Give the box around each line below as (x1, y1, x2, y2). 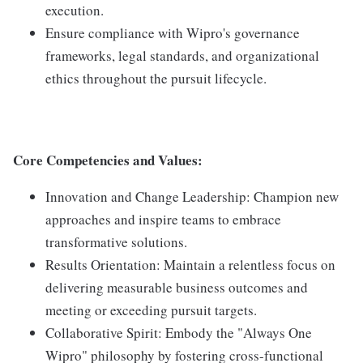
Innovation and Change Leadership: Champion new (45, 187, 339, 206)
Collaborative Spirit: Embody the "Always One (45, 323, 312, 342)
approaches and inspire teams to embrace (45, 210, 281, 228)
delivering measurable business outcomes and (45, 278, 308, 297)
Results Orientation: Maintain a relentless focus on (45, 255, 335, 274)
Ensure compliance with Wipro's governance (45, 23, 300, 42)
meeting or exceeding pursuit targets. (45, 301, 257, 319)
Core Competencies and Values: (13, 150, 203, 170)
